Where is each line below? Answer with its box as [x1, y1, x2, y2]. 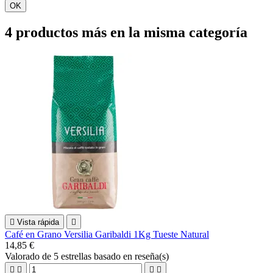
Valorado [5, 250, 42, 261]
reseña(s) [135, 250, 169, 261]
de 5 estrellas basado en [42, 250, 135, 261]
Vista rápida [17, 217, 59, 227]
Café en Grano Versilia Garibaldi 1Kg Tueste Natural [5, 229, 209, 239]
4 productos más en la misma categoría [5, 24, 247, 40]
